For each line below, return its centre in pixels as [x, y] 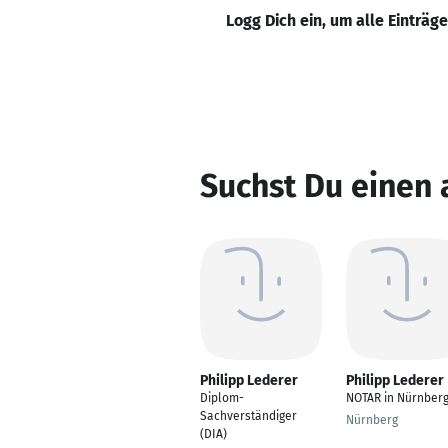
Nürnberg [372, 420]
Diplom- [222, 398]
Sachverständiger [248, 416]
